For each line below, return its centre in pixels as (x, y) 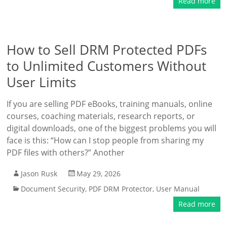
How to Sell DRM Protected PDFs (107, 50)
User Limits (42, 82)
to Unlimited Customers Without (107, 66)
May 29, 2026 (99, 174)
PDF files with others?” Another (66, 153)
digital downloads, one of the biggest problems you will (112, 128)
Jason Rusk (39, 174)
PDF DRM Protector (121, 189)
